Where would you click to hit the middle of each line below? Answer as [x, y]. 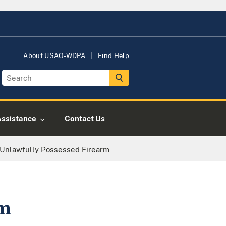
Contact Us [85, 118]
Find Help [114, 56]
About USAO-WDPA [54, 56]
